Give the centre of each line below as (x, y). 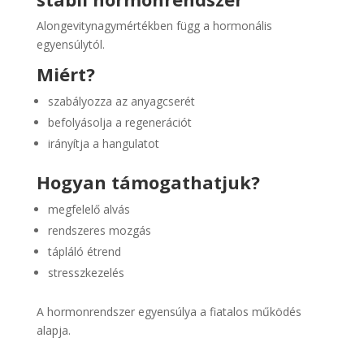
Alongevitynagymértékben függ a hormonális (154, 26)
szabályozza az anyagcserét (121, 101)
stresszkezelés (86, 273)
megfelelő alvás (89, 209)
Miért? (65, 74)
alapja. (53, 330)
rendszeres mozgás (99, 230)
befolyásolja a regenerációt (119, 122)
